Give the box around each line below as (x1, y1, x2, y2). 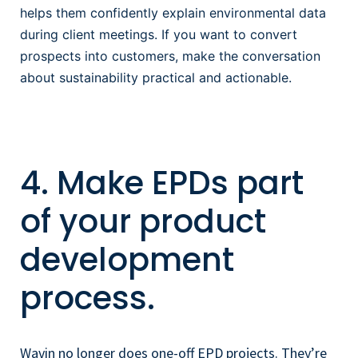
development (20, 237, 234, 283)
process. (20, 276, 155, 321)
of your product (20, 199, 266, 245)
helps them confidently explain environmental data (20, 4, 326, 21)
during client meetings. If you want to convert (20, 26, 297, 42)
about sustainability (20, 69, 142, 86)
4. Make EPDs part (20, 161, 304, 206)
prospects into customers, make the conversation (20, 47, 320, 64)
